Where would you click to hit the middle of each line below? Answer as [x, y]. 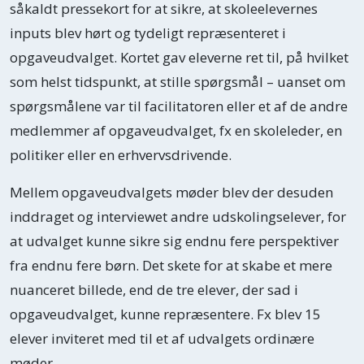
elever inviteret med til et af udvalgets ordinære [162, 338]
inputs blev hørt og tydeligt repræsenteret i [148, 32]
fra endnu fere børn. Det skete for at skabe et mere [171, 265]
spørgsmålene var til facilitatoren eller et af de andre [179, 106]
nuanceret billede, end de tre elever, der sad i [154, 289]
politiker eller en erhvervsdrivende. [121, 154]
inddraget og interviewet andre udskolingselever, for [178, 216]
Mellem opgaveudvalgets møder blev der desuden [171, 192]
